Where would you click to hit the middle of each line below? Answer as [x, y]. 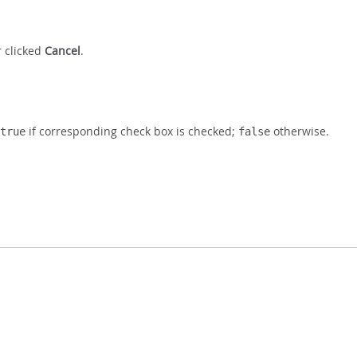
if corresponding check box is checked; [132, 131]
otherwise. [300, 131]
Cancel [63, 51]
